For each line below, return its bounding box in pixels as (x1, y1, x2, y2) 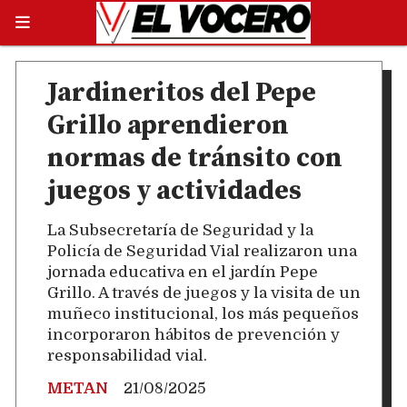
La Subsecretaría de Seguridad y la (47, 221, 313, 239)
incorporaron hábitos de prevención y (47, 325, 340, 343)
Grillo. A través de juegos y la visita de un (47, 283, 361, 302)
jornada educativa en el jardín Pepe (47, 263, 318, 281)
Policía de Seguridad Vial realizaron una (47, 242, 357, 260)
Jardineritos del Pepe (47, 76, 316, 110)
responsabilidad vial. (47, 346, 207, 364)
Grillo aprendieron (47, 109, 289, 143)
